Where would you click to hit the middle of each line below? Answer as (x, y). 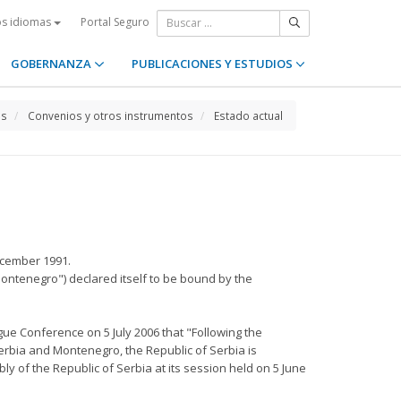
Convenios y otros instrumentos (111, 115)
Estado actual (248, 115)
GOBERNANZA (53, 64)
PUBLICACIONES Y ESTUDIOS (213, 64)
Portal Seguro (115, 21)
